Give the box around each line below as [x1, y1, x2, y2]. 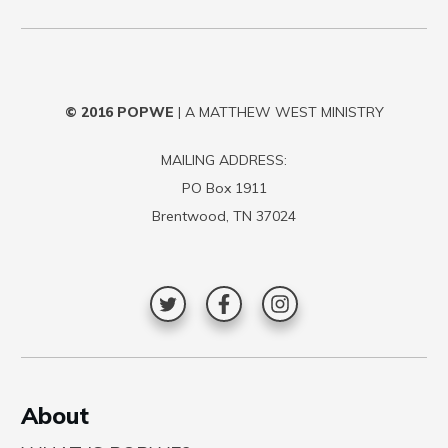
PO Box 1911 [181, 179, 267, 197]
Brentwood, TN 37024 [152, 207, 296, 225]
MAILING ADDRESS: [161, 151, 287, 169]
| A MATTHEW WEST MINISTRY [173, 103, 384, 121]
